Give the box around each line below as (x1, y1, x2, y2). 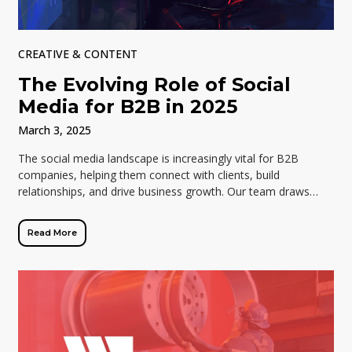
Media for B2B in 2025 (18, 95, 238, 119)
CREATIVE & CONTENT (18, 46, 138, 62)
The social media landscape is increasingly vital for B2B (18, 151, 299, 167)
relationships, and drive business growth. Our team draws (18, 184, 310, 200)
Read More (27, 227, 78, 239)
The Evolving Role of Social (18, 73, 291, 97)
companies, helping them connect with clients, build (18, 167, 280, 183)
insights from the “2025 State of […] (18, 200, 200, 216)
